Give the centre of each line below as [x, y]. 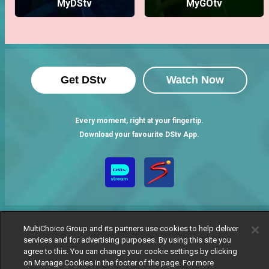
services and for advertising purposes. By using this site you [127, 240]
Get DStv [83, 80]
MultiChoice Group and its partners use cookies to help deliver [131, 228]
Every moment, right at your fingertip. [139, 121]
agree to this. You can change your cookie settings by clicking [130, 251]
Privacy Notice [208, 262]
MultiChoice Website [86, 262]
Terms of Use [152, 262]
